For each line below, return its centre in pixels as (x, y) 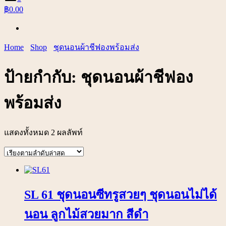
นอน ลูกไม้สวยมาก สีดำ (86, 215)
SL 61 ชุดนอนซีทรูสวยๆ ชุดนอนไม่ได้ (121, 195)
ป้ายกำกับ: (42, 77)
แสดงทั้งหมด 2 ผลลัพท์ (43, 133)
